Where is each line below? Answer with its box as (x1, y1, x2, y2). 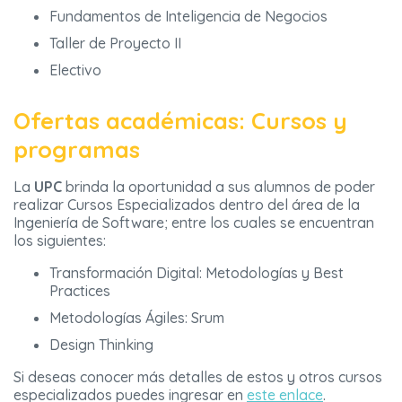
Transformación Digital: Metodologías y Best (49, 264, 344, 283)
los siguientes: (13, 232, 106, 250)
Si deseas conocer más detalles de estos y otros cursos (13, 368, 382, 387)
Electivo (49, 61, 101, 80)
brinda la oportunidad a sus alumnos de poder (62, 178, 375, 197)
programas (13, 135, 140, 164)
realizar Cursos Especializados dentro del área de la (13, 196, 360, 214)
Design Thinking (49, 336, 153, 354)
